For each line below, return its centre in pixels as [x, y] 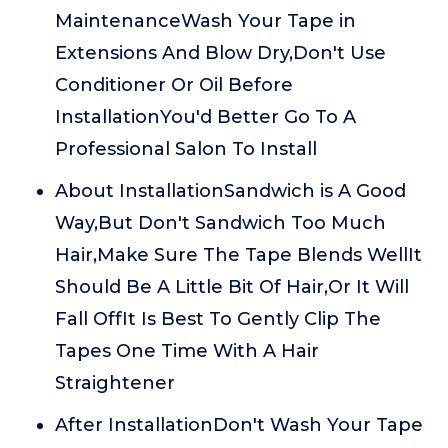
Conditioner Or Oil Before [174, 85]
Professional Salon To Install [186, 149]
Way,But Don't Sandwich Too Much [220, 223]
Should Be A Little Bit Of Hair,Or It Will [232, 287]
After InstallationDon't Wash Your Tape [239, 425]
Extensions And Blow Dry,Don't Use [220, 53]
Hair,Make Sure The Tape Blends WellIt [238, 255]
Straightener [115, 383]
